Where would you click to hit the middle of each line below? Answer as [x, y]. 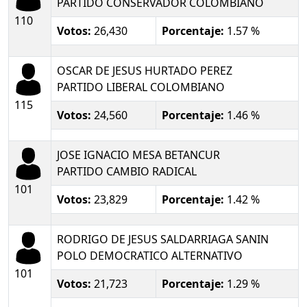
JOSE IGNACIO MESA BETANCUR [138, 155]
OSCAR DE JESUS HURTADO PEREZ [145, 70]
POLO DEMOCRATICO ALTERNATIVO [150, 255]
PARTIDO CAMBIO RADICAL [127, 171]
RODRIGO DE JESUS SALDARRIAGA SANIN [163, 239]
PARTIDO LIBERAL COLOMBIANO [141, 87]
